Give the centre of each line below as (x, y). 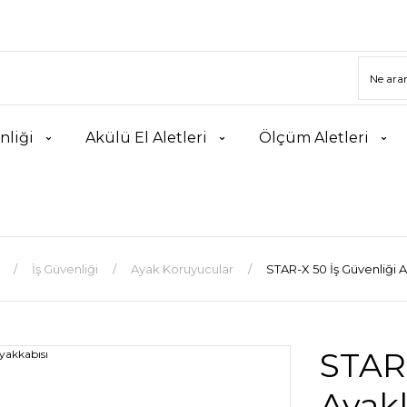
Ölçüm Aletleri (314, 138)
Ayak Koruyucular (182, 269)
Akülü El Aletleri (146, 138)
